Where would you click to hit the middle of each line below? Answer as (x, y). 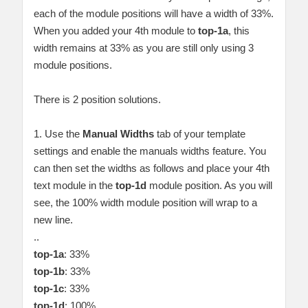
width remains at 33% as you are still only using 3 (144, 47)
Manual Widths (118, 133)
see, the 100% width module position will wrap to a (145, 202)
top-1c (49, 288)
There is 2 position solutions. (97, 99)
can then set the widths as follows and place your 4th (152, 168)
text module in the (75, 185)
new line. (53, 219)
